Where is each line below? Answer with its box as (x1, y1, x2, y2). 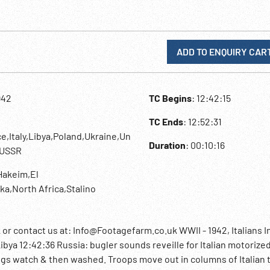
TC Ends (149, 116, 184, 127)
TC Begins (149, 92, 192, 104)
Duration (149, 139, 186, 151)
